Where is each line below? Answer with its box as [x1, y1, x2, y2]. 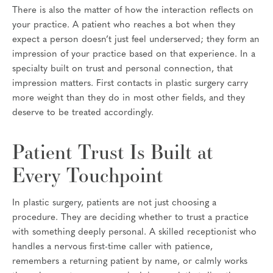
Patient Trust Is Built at [12, 138, 213, 165]
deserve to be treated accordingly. [12, 108, 154, 118]
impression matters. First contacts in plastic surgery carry [12, 79, 248, 88]
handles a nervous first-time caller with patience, [12, 242, 213, 252]
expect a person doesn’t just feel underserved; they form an [12, 35, 260, 44]
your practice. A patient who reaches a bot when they [12, 20, 235, 30]
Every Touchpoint [12, 161, 163, 188]
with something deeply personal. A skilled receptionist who [12, 227, 257, 237]
